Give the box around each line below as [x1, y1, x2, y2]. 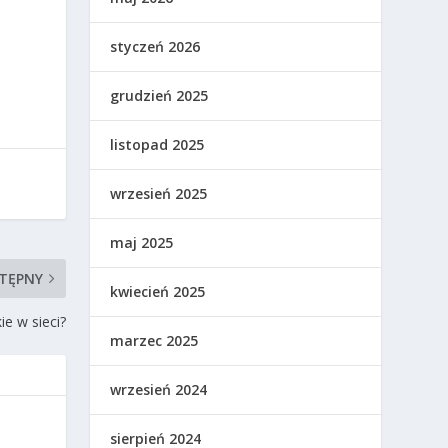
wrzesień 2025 [110, 184, 208, 204]
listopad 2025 [110, 135, 205, 155]
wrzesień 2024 [110, 380, 208, 400]
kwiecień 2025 [110, 282, 206, 302]
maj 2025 [110, 233, 174, 253]
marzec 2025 [110, 331, 199, 351]
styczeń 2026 [110, 37, 201, 57]
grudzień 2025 [110, 86, 209, 106]
